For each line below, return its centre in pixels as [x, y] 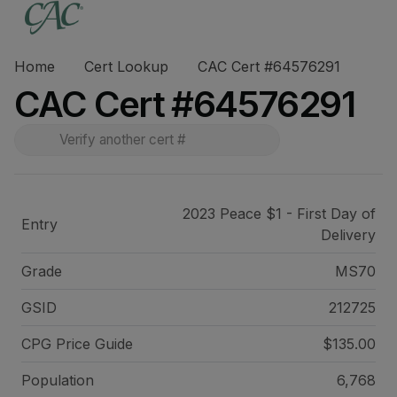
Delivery [348, 235]
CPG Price [58, 344]
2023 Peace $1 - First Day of [279, 214]
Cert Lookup [126, 66]
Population [58, 380]
